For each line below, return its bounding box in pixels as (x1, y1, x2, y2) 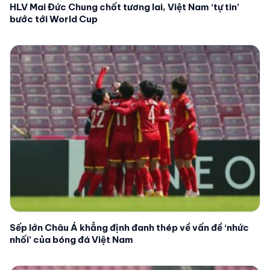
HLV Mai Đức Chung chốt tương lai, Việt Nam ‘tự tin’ (10, 1, 239, 13)
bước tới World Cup (10, 13, 98, 25)
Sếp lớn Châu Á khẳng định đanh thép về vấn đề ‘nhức (10, 222, 249, 234)
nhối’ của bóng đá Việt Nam (10, 234, 133, 246)
